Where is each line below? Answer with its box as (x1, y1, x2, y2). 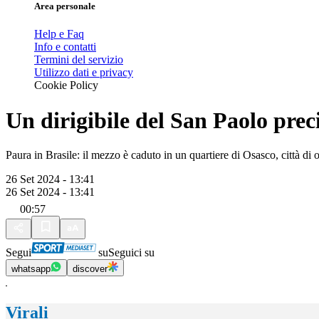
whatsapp (11, 263, 51, 275)
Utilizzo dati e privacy (34, 66, 133, 79)
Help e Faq (34, 28, 84, 41)
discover (73, 263, 108, 275)
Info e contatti (34, 41, 96, 53)
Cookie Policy (34, 79, 98, 92)
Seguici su (108, 246, 155, 259)
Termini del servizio (34, 53, 123, 66)
